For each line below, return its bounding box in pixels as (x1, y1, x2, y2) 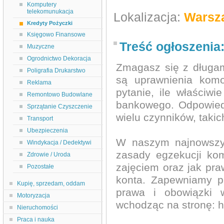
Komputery (27, 1, 56, 8)
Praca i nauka (17, 216, 54, 223)
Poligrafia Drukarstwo (27, 67, 85, 74)
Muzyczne (27, 43, 54, 50)
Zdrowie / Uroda (27, 151, 70, 158)
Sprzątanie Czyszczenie (27, 103, 92, 110)
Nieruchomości (17, 204, 58, 211)
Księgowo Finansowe (27, 31, 85, 38)
